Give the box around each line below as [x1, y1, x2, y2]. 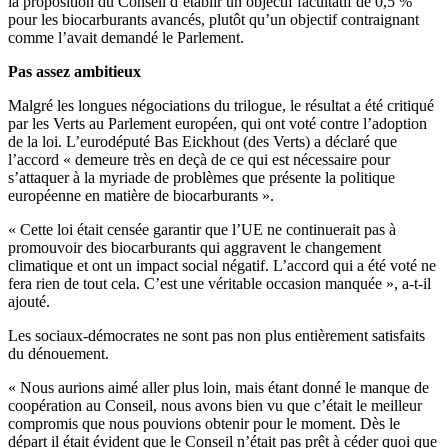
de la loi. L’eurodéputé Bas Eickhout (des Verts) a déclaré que [8, 133, 397, 151]
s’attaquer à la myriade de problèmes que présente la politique [8, 169, 395, 187]
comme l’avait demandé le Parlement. [8, 29, 244, 47]
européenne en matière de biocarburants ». [8, 187, 274, 205]
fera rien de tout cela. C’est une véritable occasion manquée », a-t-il [8, 275, 431, 293]
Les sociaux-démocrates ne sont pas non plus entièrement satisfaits [8, 327, 425, 345]
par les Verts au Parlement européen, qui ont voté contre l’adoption [8, 115, 427, 133]
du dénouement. [8, 345, 109, 363]
